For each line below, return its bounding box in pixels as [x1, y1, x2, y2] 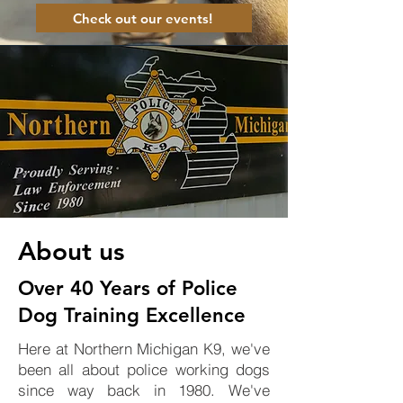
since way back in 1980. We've [18, 381, 270, 399]
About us [18, 236, 124, 266]
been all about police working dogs [18, 360, 270, 379]
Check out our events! [72, 9, 212, 27]
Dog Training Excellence [18, 303, 246, 327]
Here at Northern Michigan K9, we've [18, 339, 270, 358]
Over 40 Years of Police [18, 276, 237, 300]
